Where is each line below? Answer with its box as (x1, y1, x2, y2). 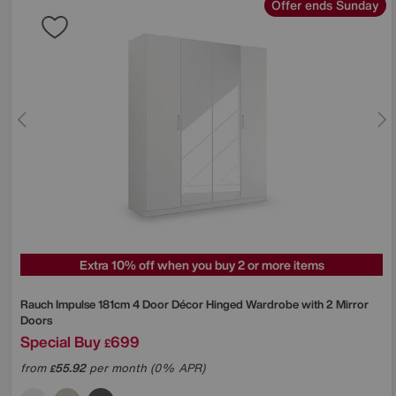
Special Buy (20, 330, 101, 353)
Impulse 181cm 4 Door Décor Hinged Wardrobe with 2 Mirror (56, 295, 369, 313)
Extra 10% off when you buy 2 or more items (79, 255, 324, 274)
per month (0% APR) (86, 359, 205, 377)
